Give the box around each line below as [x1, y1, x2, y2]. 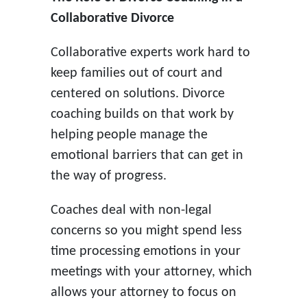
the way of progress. [50, 169, 167, 183]
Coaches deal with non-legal [50, 203, 212, 217]
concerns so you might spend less [50, 223, 242, 238]
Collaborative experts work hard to [50, 45, 250, 60]
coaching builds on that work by [50, 107, 234, 121]
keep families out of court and [50, 66, 223, 80]
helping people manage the [50, 127, 208, 142]
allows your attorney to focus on [50, 285, 236, 299]
